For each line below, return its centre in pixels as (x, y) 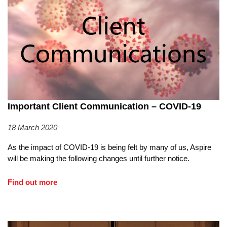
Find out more (32, 182)
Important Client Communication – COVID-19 (104, 106)
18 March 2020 (32, 128)
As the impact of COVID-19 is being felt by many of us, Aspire (109, 147)
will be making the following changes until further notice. (99, 159)
